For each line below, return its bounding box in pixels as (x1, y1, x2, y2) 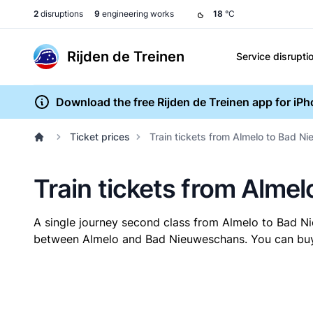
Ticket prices (70, 131, 130, 143)
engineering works (100, 8, 174, 19)
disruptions (38, 8, 83, 19)
